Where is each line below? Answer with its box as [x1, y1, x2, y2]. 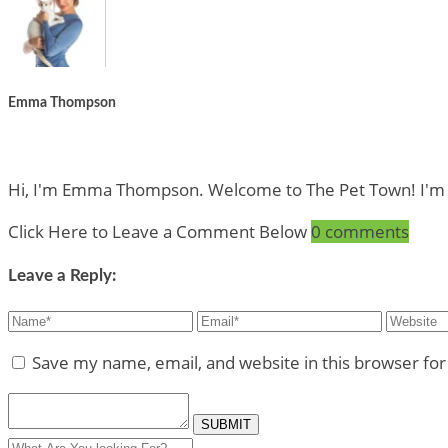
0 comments [311, 219, 409, 243]
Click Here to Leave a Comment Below [8, 219, 307, 243]
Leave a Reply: [8, 266, 116, 284]
